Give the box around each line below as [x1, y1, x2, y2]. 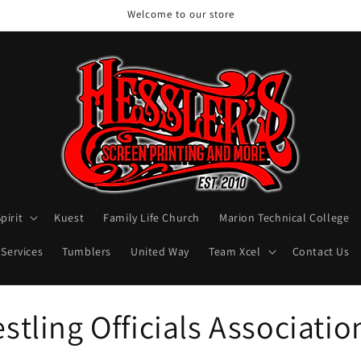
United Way [131, 244, 190, 259]
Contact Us [292, 244, 350, 259]
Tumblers [62, 244, 112, 259]
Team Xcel [209, 244, 261, 259]
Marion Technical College [219, 210, 350, 225]
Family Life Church [103, 210, 200, 225]
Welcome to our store [127, 7, 234, 21]
